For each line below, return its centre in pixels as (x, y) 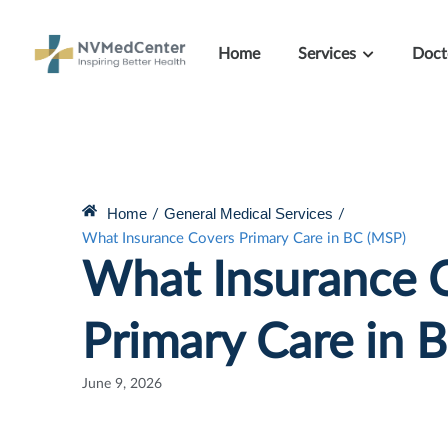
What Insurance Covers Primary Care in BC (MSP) (244, 238)
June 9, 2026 (122, 383)
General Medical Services (248, 213)
